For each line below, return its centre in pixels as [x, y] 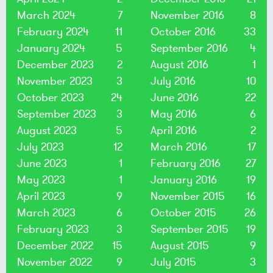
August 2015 [180, 246]
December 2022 [55, 246]
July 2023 [41, 147]
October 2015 [184, 213]
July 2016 [173, 81]
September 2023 [57, 114]
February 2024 [53, 32]
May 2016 [174, 114]
